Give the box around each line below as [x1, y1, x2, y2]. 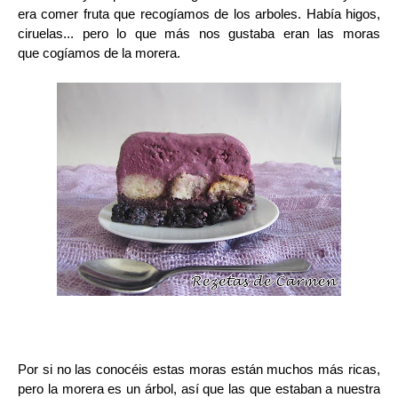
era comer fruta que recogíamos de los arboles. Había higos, [18, 6, 380, 21]
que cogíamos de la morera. [18, 45, 184, 60]
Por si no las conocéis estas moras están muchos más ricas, [18, 362, 380, 377]
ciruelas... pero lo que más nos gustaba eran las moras [18, 26, 380, 41]
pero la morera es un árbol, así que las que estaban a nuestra [18, 381, 380, 396]
